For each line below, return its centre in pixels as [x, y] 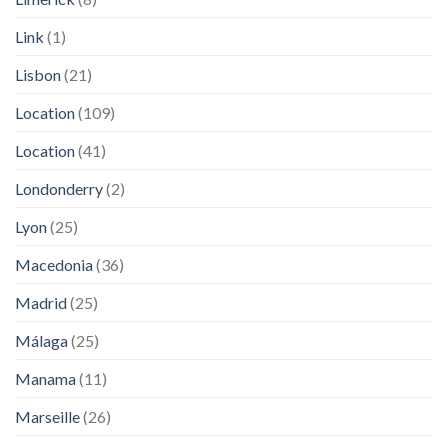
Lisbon [38, 75]
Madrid [41, 303]
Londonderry [59, 189]
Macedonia [54, 265]
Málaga [41, 341]
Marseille [47, 417]
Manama [45, 379]
